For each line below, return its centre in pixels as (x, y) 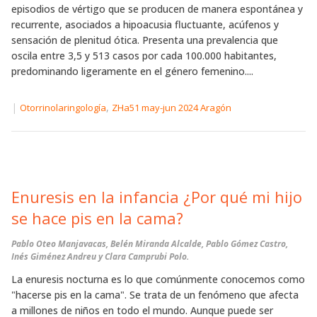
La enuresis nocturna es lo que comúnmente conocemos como (158, 279)
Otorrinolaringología (63, 108)
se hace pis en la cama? (97, 218)
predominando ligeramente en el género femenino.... (132, 71)
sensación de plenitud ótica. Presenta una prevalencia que (145, 40)
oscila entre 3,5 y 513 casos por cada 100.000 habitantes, (144, 56)
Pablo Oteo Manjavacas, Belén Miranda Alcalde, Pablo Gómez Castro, (150, 243)
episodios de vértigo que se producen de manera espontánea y (157, 9)
